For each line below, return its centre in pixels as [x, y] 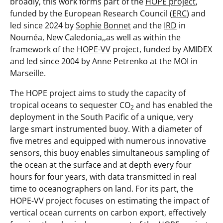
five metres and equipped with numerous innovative [108, 141]
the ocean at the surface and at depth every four [101, 165]
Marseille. [28, 73]
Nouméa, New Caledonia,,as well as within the [95, 38]
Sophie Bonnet [103, 26]
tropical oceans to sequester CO [70, 105]
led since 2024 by [43, 26]
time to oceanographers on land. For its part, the [102, 189]
